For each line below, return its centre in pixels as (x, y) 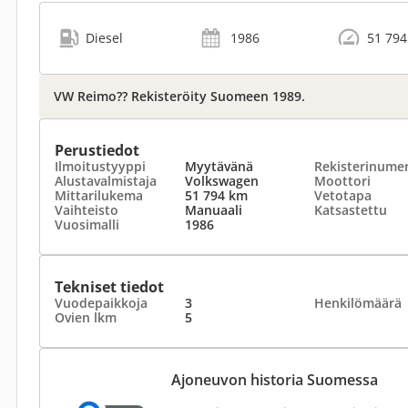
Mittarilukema (99, 195)
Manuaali (213, 210)
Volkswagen (221, 181)
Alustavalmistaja (106, 181)
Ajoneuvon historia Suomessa (275, 380)
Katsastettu (351, 210)
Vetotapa (343, 195)
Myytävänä (219, 166)
